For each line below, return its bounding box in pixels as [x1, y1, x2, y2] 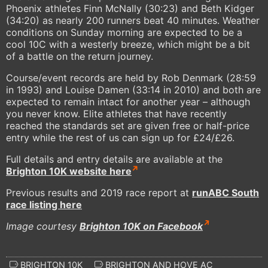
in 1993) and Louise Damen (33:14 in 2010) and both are [6, 84, 261, 96]
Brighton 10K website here [6, 165, 132, 178]
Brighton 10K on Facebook [80, 220, 203, 233]
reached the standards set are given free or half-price [6, 120, 249, 132]
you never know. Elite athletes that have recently [6, 108, 227, 120]
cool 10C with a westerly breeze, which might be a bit [6, 38, 250, 51]
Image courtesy [6, 220, 80, 233]
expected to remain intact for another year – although [6, 96, 250, 108]
